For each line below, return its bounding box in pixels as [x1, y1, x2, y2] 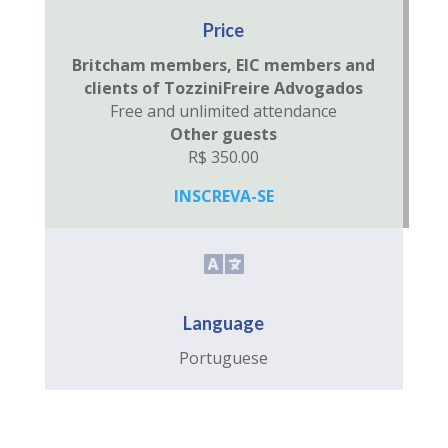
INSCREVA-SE [173, 185, 274, 207]
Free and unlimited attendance [110, 100, 338, 122]
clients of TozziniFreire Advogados [84, 77, 364, 99]
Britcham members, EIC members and [72, 54, 376, 76]
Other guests [170, 123, 278, 145]
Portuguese [179, 347, 269, 369]
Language [183, 312, 265, 334]
